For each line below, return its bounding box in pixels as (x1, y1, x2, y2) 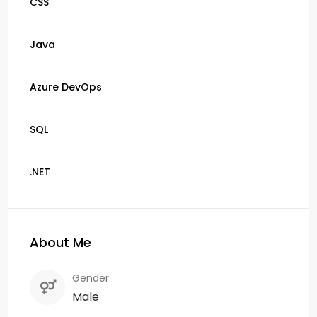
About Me (30, 233, 91, 251)
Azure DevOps (30, 79, 102, 94)
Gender (72, 270, 109, 285)
